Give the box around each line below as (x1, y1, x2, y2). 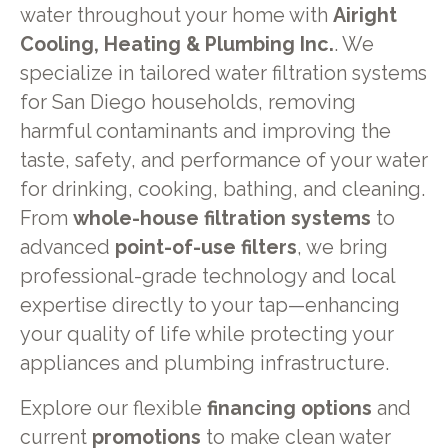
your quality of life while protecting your (19, 323, 394, 347)
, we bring (296, 236, 388, 260)
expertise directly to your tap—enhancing (19, 294, 400, 318)
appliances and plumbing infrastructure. (19, 352, 389, 376)
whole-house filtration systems (72, 207, 371, 231)
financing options (206, 397, 372, 421)
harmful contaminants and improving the (19, 120, 391, 144)
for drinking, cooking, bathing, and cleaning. (19, 178, 425, 202)
